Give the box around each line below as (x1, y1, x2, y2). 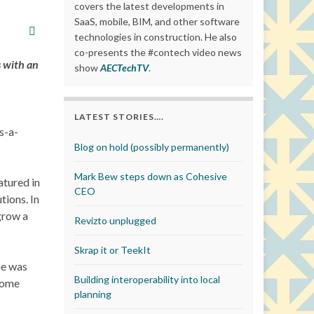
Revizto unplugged (74, 214, 156, 226)
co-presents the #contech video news (74, 46, 242, 58)
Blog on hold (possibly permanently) (74, 141, 229, 153)
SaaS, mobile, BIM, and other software (74, 15, 240, 27)
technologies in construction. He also (74, 31, 237, 43)
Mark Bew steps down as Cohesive (74, 170, 227, 182)
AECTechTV (100, 62, 149, 74)
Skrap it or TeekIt (74, 244, 151, 256)
